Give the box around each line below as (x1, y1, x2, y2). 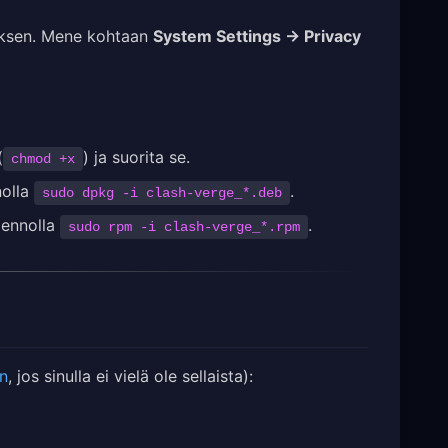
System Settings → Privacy (153, 25, 361, 46)
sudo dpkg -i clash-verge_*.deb (42, 184, 282, 201)
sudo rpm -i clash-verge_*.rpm (68, 218, 300, 235)
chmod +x (11, 150, 75, 167)
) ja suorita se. (83, 146, 190, 167)
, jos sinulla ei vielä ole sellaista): (8, 366, 253, 387)
